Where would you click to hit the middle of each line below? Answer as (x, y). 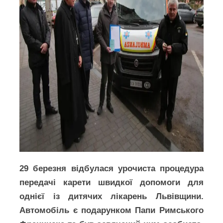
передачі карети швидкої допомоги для (111, 182)
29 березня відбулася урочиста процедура (111, 168)
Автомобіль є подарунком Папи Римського (111, 210)
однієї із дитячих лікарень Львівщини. (111, 196)
